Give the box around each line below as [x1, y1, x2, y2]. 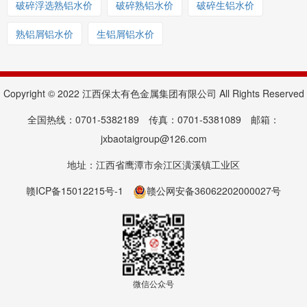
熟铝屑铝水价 [16, 26, 73, 40]
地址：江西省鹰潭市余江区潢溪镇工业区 [67, 157, 240, 171]
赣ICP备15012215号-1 [26, 183, 123, 197]
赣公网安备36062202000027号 [147, 183, 281, 197]
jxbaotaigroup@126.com [100, 131, 207, 145]
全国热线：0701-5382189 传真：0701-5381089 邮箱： [27, 112, 280, 126]
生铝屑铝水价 [97, 26, 154, 40]
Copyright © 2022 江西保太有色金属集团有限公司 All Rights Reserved [3, 86, 304, 100]
